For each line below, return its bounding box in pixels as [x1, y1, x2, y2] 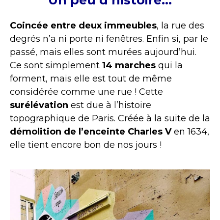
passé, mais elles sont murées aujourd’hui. [10, 46, 196, 57]
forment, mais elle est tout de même [10, 73, 172, 84]
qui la [158, 59, 183, 71]
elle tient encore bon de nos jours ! [10, 139, 162, 150]
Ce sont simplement [10, 59, 100, 71]
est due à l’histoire [68, 99, 151, 110]
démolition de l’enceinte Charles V [10, 126, 171, 137]
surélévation [10, 99, 68, 110]
